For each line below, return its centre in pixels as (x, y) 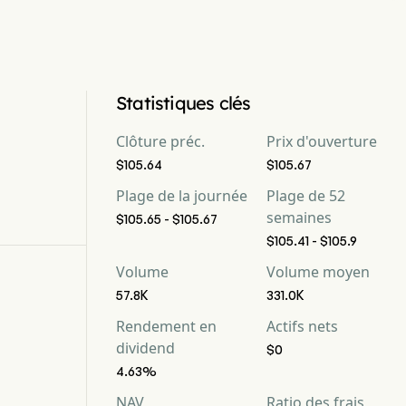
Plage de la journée (182, 196)
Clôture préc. (160, 141)
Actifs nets (302, 326)
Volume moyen (318, 272)
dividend (145, 348)
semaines (299, 217)
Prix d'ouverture (322, 141)
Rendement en (166, 326)
